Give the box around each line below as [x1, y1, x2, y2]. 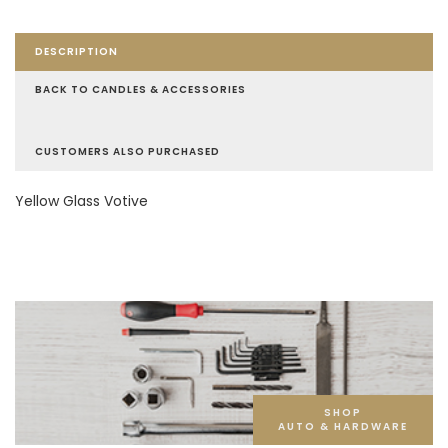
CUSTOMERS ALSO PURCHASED [35, 144, 220, 159]
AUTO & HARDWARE [278, 419, 408, 434]
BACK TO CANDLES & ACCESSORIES [35, 82, 246, 97]
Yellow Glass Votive [15, 191, 148, 211]
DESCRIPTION [35, 44, 118, 59]
